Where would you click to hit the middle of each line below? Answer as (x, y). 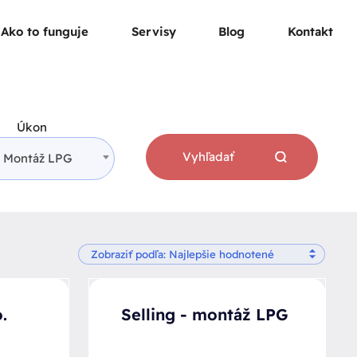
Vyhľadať (208, 157)
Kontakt (310, 31)
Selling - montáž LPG (204, 314)
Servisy (153, 31)
